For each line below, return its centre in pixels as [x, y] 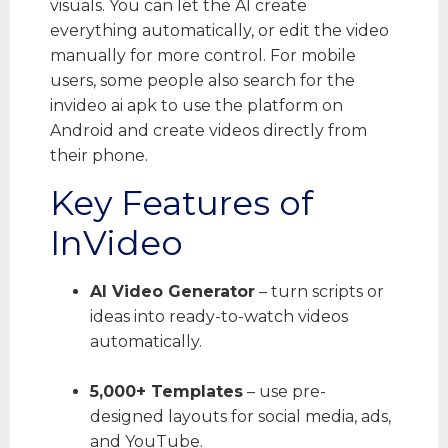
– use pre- [284, 391]
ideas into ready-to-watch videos [219, 316]
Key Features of [181, 202]
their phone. [99, 156]
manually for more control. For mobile [203, 56]
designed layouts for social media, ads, [240, 416]
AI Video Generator [172, 291]
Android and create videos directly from [208, 131]
